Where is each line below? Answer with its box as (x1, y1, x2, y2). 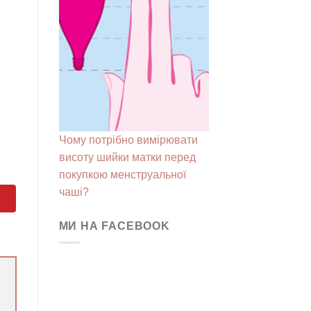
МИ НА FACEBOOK (58, 219, 170, 232)
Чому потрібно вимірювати (58, 133, 198, 146)
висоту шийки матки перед (58, 151, 196, 163)
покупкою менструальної (58, 168, 186, 180)
